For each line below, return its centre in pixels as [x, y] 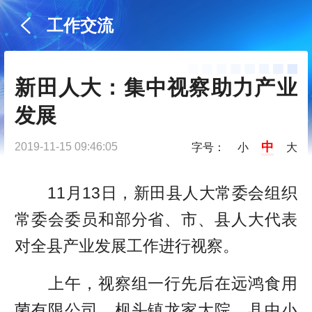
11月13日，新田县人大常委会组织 [156, 193]
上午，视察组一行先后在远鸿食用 [156, 283]
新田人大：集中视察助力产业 [156, 88]
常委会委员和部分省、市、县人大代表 [156, 220]
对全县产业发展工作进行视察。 [127, 246]
